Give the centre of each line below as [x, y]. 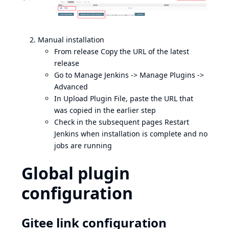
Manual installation [71, 39]
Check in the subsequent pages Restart [122, 122]
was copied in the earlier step [105, 110]
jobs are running [83, 145]
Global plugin [76, 173]
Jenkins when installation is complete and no [131, 133]
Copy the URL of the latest [144, 51]
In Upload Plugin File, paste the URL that [124, 98]
